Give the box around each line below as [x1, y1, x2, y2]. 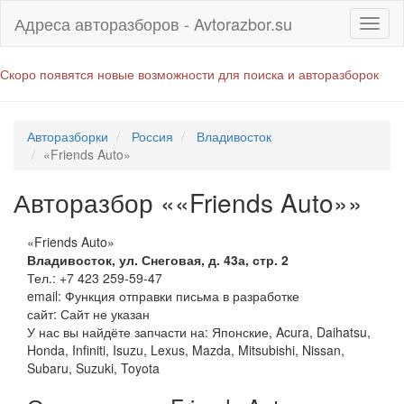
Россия [132, 127, 173, 145]
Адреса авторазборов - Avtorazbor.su [14, 12, 292, 35]
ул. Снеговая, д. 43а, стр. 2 [119, 250, 289, 269]
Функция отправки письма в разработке [65, 286, 299, 305]
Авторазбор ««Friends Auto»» [14, 184, 363, 220]
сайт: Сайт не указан [27, 304, 150, 323]
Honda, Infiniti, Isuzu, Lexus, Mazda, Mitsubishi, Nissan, [27, 340, 344, 359]
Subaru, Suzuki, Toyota [27, 358, 160, 377]
